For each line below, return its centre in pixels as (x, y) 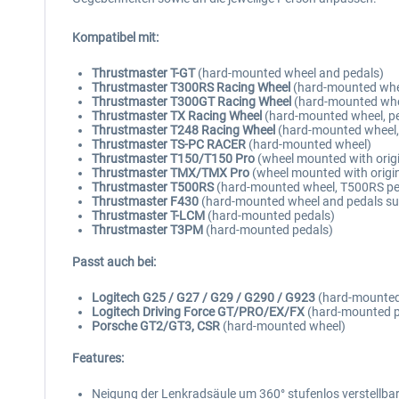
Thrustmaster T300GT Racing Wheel (191, 102)
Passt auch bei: (114, 262)
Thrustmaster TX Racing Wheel (177, 116)
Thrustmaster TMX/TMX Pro (171, 173)
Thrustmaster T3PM (147, 230)
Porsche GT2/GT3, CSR (156, 326)
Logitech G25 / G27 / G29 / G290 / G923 (204, 297)
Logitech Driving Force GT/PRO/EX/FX (198, 312)
